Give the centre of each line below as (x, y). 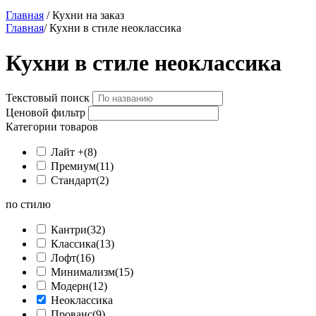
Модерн (70, 286)
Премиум (73, 166)
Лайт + (67, 152)
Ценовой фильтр (45, 113)
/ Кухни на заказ (84, 16)
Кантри (69, 230)
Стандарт (73, 181)
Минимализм (83, 272)
